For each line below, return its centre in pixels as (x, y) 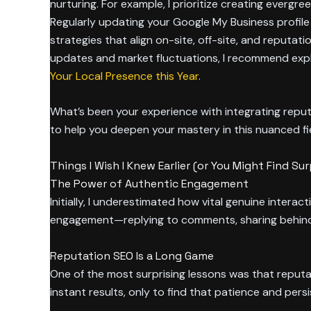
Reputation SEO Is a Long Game (132, 255)
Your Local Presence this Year (124, 76)
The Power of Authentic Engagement (149, 184)
